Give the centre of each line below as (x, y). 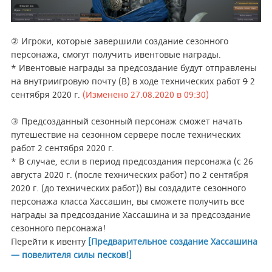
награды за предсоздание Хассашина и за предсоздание (131, 215)
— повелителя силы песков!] (71, 255)
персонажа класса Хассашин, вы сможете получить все (127, 202)
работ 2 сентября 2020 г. (65, 148)
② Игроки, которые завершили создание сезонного (119, 41)
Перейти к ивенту (49, 242)
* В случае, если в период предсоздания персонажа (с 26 (132, 161)
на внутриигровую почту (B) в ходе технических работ (127, 81)
